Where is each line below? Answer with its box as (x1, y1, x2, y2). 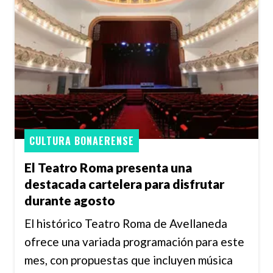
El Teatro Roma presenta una (24, 159, 192, 175)
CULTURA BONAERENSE (29, 133, 134, 149)
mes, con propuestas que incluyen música (24, 253, 233, 268)
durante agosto (24, 192, 115, 208)
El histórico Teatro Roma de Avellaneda (24, 216, 227, 231)
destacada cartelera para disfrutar (24, 175, 224, 191)
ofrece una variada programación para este (24, 235, 244, 249)
